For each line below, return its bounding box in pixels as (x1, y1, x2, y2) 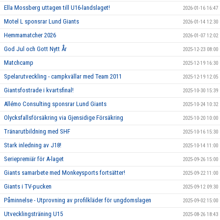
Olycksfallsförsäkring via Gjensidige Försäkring (4, 114, 123, 121)
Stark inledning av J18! (4, 141, 61, 149)
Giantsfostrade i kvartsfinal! (4, 86, 74, 94)
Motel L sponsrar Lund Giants (4, 18, 79, 25)
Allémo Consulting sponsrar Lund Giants (4, 100, 107, 108)
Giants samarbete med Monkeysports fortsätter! (4, 169, 125, 176)
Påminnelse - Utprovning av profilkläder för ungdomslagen (4, 196, 151, 204)
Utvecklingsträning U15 (4, 210, 63, 218)
